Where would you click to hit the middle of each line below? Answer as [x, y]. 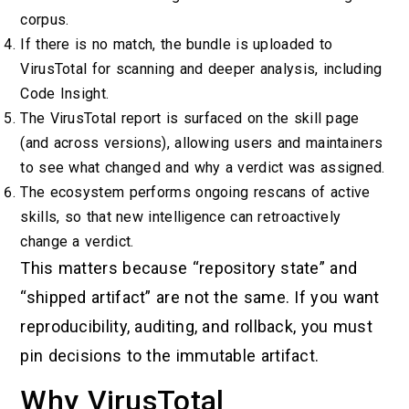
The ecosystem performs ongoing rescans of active [195, 192]
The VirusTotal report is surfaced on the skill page [190, 118]
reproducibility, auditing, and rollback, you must [197, 326]
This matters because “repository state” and [189, 267]
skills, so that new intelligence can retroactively [181, 216]
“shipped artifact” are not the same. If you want [200, 297]
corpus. [45, 19]
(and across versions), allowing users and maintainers [202, 142]
